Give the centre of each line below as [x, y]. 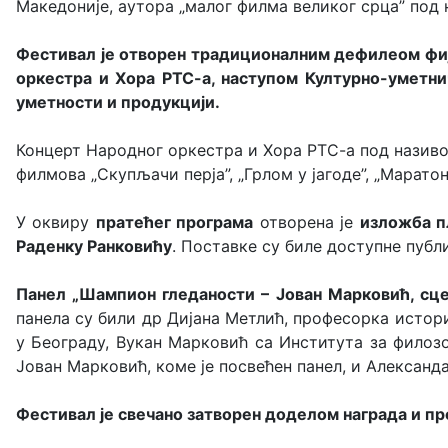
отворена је [306, 222]
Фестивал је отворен [101, 54]
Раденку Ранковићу [94, 246]
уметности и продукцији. [121, 102]
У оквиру [56, 222]
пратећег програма [174, 222]
